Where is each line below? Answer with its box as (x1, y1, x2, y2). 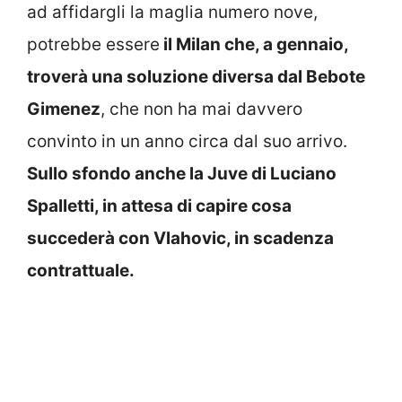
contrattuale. (27, 260, 135, 282)
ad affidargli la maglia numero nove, (27, 2, 318, 23)
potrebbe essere (27, 34, 160, 56)
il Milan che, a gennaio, (160, 34, 348, 56)
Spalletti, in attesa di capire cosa (27, 196, 292, 217)
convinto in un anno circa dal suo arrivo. (27, 131, 347, 153)
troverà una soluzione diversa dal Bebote (27, 66, 365, 88)
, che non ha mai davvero (100, 99, 302, 120)
